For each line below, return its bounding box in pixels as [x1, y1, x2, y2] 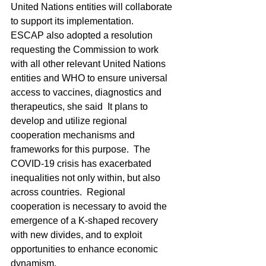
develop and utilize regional [11, 116, 129, 126]
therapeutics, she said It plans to [11, 102, 150, 112]
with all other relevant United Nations [11, 59, 168, 69]
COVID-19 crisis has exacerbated [11, 159, 154, 169]
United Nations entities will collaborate [11, 2, 175, 12]
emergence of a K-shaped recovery [11, 216, 160, 226]
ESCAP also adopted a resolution [11, 30, 155, 40]
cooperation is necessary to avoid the [11, 201, 169, 211]
